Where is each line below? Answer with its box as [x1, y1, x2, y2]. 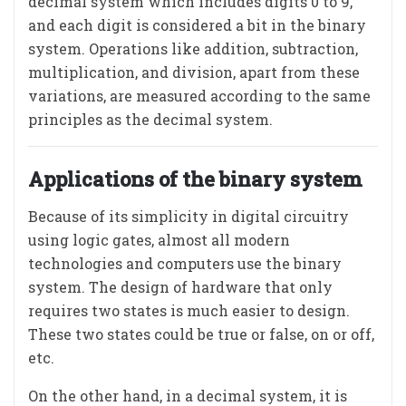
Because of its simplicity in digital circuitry [28, 207, 349, 226]
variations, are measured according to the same [28, 86, 371, 105]
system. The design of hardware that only [28, 277, 333, 296]
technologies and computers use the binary [28, 254, 342, 273]
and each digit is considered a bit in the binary [28, 15, 366, 34]
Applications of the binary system [28, 166, 362, 192]
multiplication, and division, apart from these [28, 63, 360, 82]
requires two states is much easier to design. [28, 301, 350, 320]
